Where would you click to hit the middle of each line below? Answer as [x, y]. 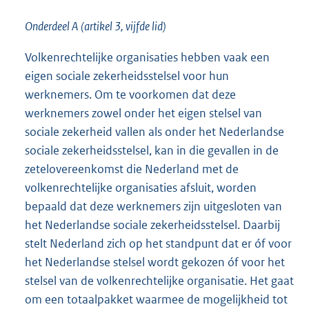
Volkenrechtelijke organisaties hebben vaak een [147, 57]
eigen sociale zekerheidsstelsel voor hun [127, 76]
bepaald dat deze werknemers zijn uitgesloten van [153, 206]
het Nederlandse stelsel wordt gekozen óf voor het [155, 262]
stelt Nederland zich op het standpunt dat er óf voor [158, 243]
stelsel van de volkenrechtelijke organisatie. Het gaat [159, 280]
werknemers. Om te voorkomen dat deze [130, 94]
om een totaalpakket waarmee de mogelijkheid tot [156, 299]
